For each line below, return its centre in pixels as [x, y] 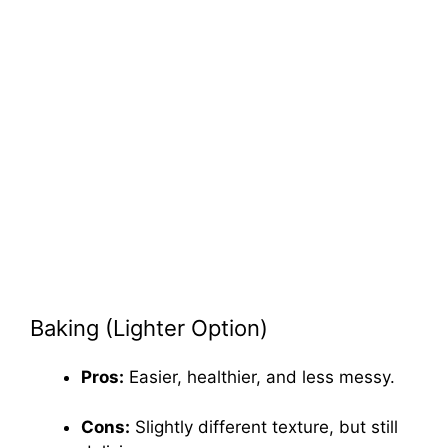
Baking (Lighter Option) [149, 327]
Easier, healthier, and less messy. [259, 376]
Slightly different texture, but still [264, 427]
